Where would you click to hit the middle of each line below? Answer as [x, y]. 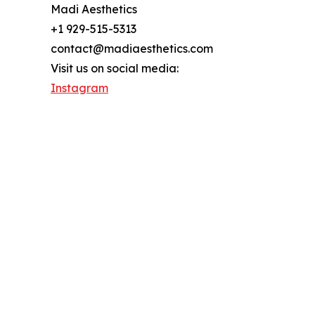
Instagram [79, 88]
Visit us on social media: [115, 68]
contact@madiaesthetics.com [132, 48]
